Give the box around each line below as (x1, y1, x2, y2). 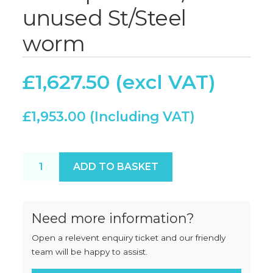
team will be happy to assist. (32, 246, 147, 257)
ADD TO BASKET (73, 160, 158, 172)
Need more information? (32, 210, 194, 226)
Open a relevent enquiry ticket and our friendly (32, 232, 225, 243)
